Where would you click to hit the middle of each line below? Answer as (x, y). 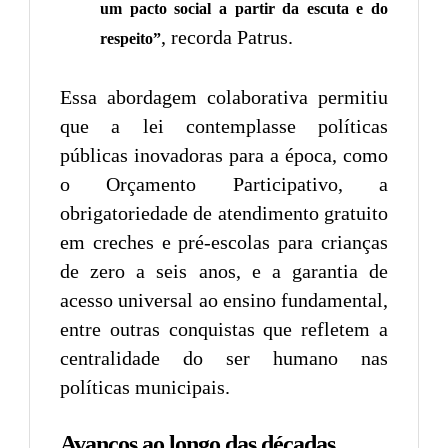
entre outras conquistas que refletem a (224, 328)
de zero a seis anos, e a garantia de (224, 270)
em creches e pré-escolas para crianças (224, 241)
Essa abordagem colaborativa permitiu (224, 96)
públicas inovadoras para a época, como (224, 154)
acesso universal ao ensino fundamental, (224, 299)
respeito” (130, 38)
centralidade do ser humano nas (224, 357)
